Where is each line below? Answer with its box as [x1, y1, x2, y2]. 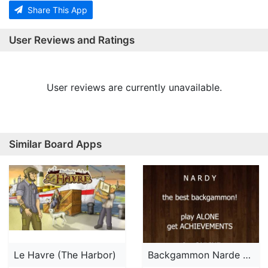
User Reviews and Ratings [9, 34, 135, 47]
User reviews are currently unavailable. [46, 81, 222, 94]
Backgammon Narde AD [243, 249, 251, 261]
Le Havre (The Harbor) [14, 249, 116, 261]
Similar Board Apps [9, 138, 102, 151]
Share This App [25, 5, 87, 16]
